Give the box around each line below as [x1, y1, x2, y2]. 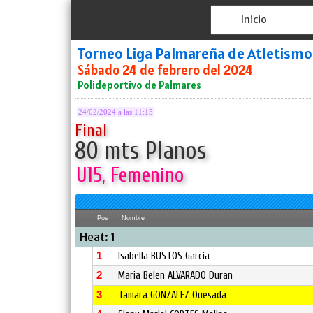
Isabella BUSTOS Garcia [118, 250, 210, 262]
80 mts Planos [75, 137, 206, 165]
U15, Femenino [76, 163, 184, 187]
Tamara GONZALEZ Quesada [118, 289, 226, 301]
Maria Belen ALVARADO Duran [118, 270, 233, 282]
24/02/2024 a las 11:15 [78, 108, 153, 116]
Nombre [122, 214, 145, 221]
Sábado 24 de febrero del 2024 [78, 61, 253, 78]
